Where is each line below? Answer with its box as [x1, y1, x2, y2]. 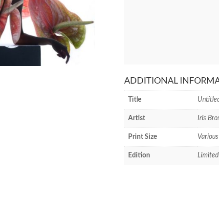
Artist [128, 115, 145, 122]
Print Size [128, 133, 157, 140]
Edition [128, 152, 150, 159]
